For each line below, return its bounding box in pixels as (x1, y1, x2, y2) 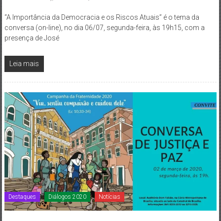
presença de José (4, 34, 59, 42)
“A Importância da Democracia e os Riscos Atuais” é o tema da (4, 13, 199, 21)
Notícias (98, 193, 120, 201)
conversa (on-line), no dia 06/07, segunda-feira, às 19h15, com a (4, 23, 205, 32)
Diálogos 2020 (48, 193, 86, 201)
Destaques (8, 193, 36, 201)
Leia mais (9, 59, 39, 68)
